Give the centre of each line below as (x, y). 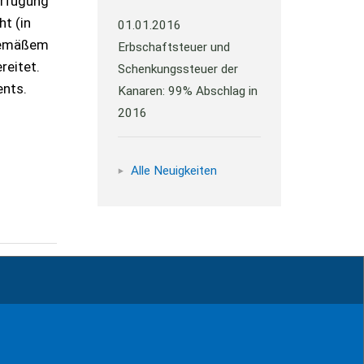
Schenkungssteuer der (178, 69)
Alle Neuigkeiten (173, 171)
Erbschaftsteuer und (174, 47)
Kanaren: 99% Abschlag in (188, 91)
